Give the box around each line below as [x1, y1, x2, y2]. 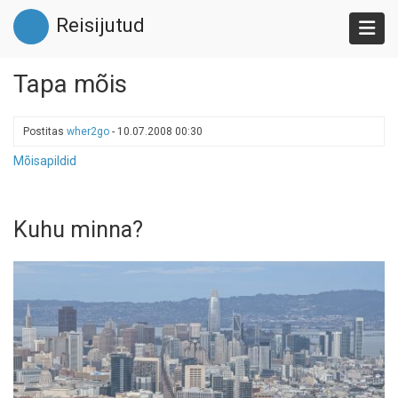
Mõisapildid [13, 154, 76, 168]
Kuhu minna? [13, 217, 143, 243]
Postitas [23, 125, 67, 138]
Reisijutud [56, 14, 145, 36]
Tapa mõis [13, 69, 127, 99]
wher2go [67, 125, 109, 138]
